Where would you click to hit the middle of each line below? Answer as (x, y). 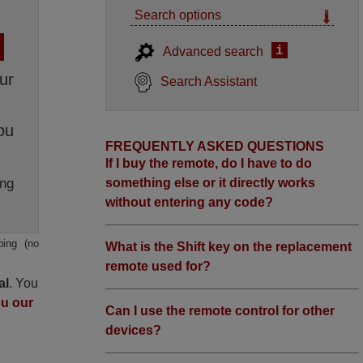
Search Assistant (209, 81)
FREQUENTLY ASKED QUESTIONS (215, 146)
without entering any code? (190, 202)
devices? (134, 330)
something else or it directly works (211, 183)
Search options (178, 15)
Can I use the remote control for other (220, 311)
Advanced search (214, 51)
